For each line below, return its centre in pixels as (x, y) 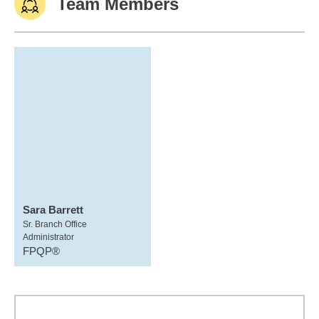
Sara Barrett (53, 210)
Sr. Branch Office (55, 224)
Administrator (48, 237)
